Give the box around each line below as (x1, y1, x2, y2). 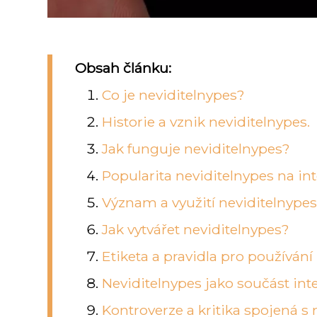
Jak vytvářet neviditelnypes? (102, 220, 290, 238)
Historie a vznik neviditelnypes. (102, 113, 311, 130)
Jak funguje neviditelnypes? (102, 139, 291, 157)
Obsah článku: (75, 59, 171, 76)
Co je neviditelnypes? (102, 86, 246, 103)
